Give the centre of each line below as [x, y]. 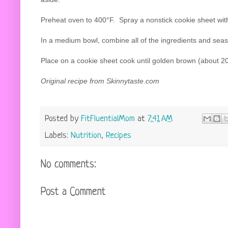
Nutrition [86, 135]
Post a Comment [73, 192]
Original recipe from [74, 81]
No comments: [68, 164]
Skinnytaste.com [133, 81]
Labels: [58, 135]
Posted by [63, 119]
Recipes [119, 135]
